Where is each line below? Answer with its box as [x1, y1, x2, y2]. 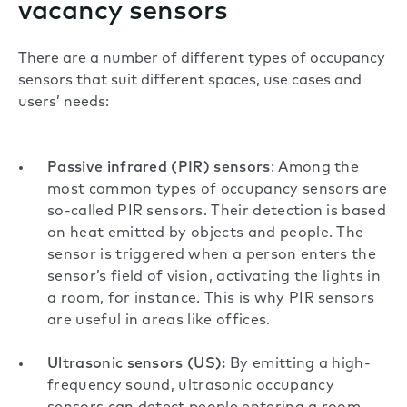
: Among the [270, 161, 360, 176]
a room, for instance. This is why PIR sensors [47, 292, 375, 307]
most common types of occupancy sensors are [47, 183, 388, 198]
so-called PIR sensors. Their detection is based [47, 204, 387, 220]
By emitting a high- [225, 357, 372, 372]
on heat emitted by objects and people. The [47, 226, 364, 242]
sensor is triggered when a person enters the [47, 248, 377, 263]
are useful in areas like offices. [47, 313, 271, 329]
